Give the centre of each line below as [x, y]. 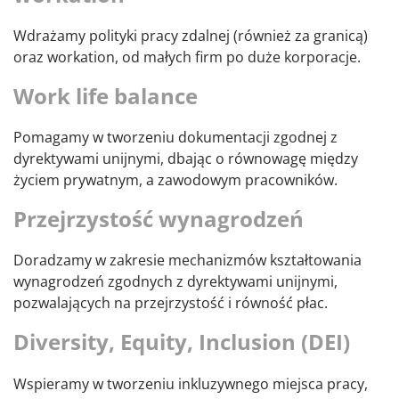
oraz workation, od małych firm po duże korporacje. [187, 57]
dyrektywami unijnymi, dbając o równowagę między [186, 159]
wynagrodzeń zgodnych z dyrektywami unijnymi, [175, 282]
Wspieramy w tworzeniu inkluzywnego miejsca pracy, [191, 383]
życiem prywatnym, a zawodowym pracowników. [175, 180]
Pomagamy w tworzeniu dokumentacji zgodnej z [175, 138]
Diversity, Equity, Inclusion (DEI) [182, 342]
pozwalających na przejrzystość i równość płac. [171, 303]
